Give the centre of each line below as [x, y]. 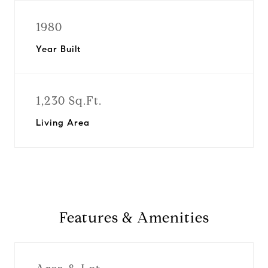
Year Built [58, 49]
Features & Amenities [134, 218]
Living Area [63, 123]
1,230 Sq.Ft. [69, 101]
